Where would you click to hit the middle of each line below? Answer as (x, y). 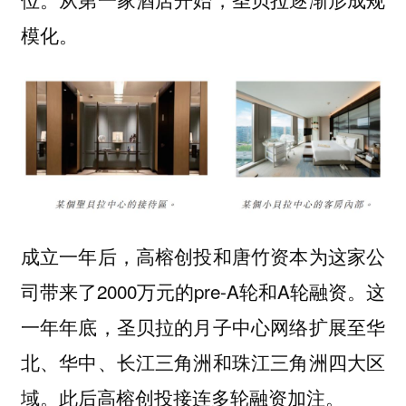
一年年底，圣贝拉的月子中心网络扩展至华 (203, 327)
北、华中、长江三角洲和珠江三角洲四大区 (203, 362)
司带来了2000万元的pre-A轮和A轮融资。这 (203, 291)
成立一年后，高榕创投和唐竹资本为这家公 (203, 256)
